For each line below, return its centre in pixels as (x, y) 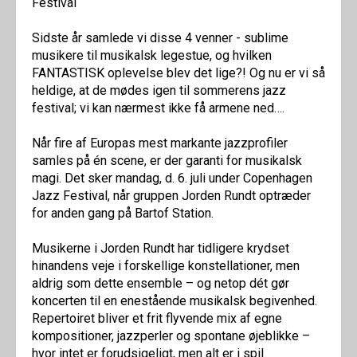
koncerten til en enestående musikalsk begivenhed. (175, 300)
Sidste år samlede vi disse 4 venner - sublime (160, 37)
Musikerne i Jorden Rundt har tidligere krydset (161, 248)
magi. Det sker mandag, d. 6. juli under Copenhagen (172, 178)
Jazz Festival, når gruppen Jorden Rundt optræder (171, 195)
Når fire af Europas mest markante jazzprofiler (160, 143)
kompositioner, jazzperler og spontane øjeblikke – (171, 335)
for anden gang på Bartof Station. (123, 213)
